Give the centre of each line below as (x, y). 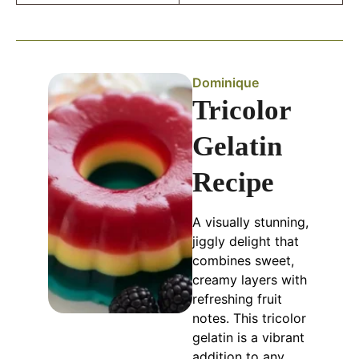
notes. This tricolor (250, 319)
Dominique (226, 83)
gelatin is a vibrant (249, 338)
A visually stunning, (251, 222)
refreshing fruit (238, 299)
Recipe (234, 183)
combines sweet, (244, 261)
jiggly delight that (246, 242)
